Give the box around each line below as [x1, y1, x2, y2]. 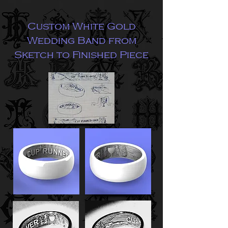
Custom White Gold [27, 21, 136, 32]
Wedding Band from [26, 35, 136, 46]
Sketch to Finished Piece [14, 49, 149, 61]
